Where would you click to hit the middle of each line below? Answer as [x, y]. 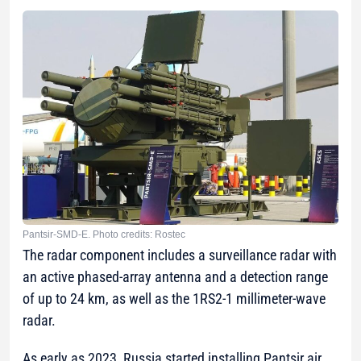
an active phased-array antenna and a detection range [175, 276]
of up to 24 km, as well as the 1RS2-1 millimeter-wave [174, 298]
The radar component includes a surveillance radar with [180, 255]
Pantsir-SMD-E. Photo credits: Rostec [104, 234]
